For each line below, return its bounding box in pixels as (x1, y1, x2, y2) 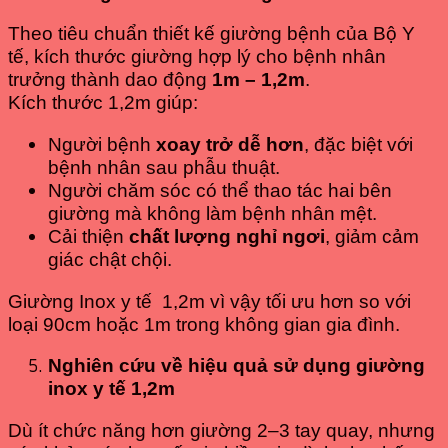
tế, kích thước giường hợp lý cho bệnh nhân (8, 46, 386, 68)
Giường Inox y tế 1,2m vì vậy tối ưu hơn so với (8, 290, 411, 312)
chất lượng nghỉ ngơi (129, 225, 325, 247)
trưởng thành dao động (8, 69, 212, 91)
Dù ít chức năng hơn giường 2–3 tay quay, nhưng (8, 419, 435, 441)
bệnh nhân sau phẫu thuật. (48, 156, 280, 178)
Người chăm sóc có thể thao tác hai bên (48, 179, 392, 201)
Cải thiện (48, 225, 129, 247)
